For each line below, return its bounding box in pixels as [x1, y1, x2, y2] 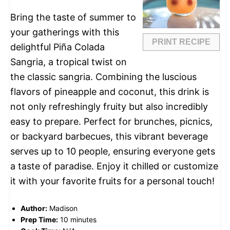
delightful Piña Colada [10, 42, 105, 53]
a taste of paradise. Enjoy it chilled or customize [10, 161, 218, 172]
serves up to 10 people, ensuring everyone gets [10, 146, 215, 157]
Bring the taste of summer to [10, 12, 136, 23]
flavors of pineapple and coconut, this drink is [10, 86, 209, 98]
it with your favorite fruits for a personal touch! [10, 176, 215, 187]
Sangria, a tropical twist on [10, 56, 127, 68]
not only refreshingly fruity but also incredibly [10, 101, 208, 112]
